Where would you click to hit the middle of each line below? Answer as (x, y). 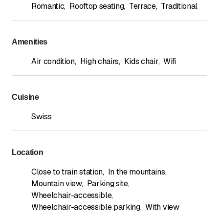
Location (28, 152)
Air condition (53, 61)
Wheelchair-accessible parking (86, 207)
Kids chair (141, 61)
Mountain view (56, 183)
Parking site (107, 183)
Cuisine (25, 97)
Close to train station (67, 172)
